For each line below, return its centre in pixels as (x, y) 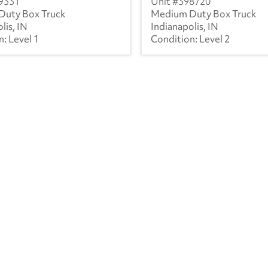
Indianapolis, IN (185, 26)
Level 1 (24, 39)
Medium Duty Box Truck (204, 13)
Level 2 (214, 39)
